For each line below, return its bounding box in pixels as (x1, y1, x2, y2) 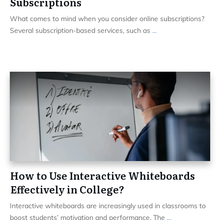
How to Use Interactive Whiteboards (10, 167, 195, 183)
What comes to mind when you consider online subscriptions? (10, 14, 204, 23)
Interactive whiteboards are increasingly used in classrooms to (10, 201, 206, 210)
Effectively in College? (10, 181, 124, 196)
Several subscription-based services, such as (10, 26, 152, 35)
